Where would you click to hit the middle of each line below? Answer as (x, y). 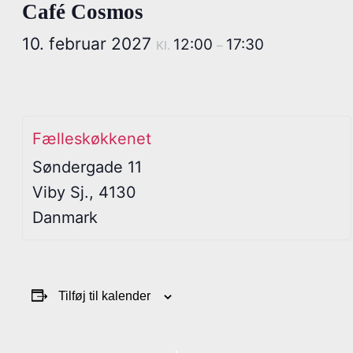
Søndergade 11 (87, 167)
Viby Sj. (61, 192)
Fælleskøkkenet (92, 139)
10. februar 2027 (89, 44)
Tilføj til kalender (104, 296)
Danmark (65, 217)
